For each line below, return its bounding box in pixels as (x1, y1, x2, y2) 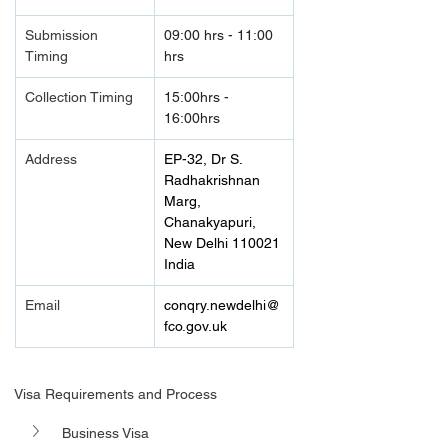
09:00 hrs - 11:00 (164, 27, 277, 43)
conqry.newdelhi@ (164, 297, 280, 313)
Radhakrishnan (164, 172, 264, 188)
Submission (25, 27, 102, 43)
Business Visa (62, 424, 149, 441)
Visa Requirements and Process (14, 386, 217, 402)
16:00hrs (164, 110, 220, 126)
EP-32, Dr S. (164, 151, 246, 167)
